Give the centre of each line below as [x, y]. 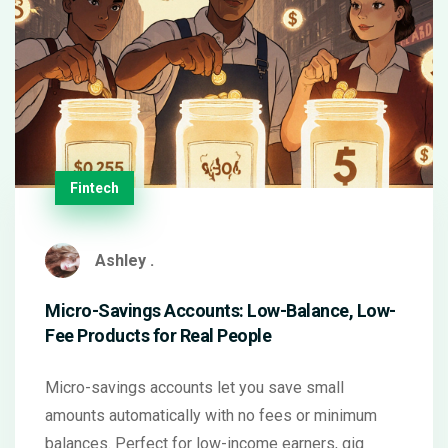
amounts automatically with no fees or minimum [211, 415]
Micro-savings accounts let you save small [194, 387]
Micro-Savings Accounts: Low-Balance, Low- [220, 310]
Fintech [94, 188]
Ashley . [124, 260]
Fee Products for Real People [158, 335]
